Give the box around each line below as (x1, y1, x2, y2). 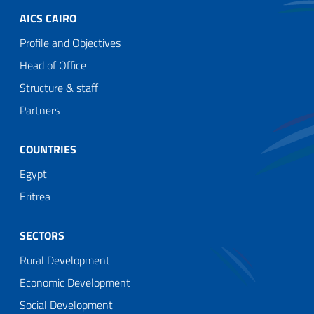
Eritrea (20, 187, 50, 205)
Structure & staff (20, 78, 98, 96)
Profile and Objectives (20, 34, 121, 51)
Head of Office (20, 56, 86, 74)
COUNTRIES (20, 140, 76, 158)
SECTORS (20, 226, 64, 244)
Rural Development (20, 251, 110, 268)
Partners (20, 101, 60, 118)
